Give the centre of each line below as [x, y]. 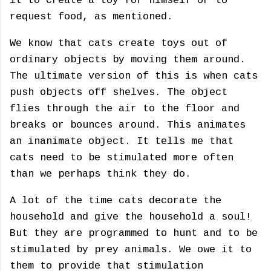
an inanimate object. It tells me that [122, 141]
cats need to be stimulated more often [122, 157]
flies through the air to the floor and [125, 108]
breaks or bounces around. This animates [128, 125]
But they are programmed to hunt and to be [134, 233]
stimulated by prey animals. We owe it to [131, 249]
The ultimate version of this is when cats [134, 76]
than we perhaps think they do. [100, 174]
